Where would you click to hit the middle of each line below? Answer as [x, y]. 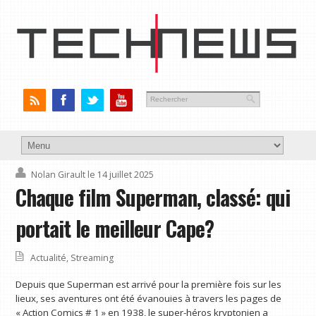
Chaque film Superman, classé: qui [153, 198]
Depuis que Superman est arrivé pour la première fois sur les [149, 285]
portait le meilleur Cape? [115, 229]
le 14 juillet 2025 [121, 175]
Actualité [49, 258]
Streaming [92, 258]
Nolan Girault [59, 175]
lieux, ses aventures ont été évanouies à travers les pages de [149, 299]
